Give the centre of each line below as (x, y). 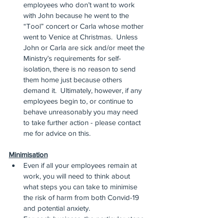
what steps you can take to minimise (81, 187)
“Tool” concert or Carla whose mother (84, 26)
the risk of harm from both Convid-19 (82, 197)
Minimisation (28, 154)
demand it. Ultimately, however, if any (83, 90)
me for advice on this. (57, 133)
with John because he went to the (77, 15)
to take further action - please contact (83, 122)
